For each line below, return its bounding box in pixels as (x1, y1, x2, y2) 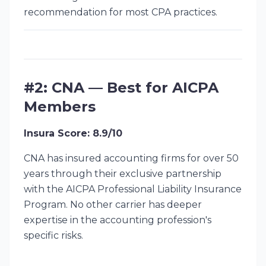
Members (24, 98, 96, 115)
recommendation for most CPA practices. (24, 7, 217, 18)
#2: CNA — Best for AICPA (24, 79, 218, 96)
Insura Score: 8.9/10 (24, 128, 122, 139)
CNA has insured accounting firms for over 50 (24, 153, 239, 164)
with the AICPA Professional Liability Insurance (24, 183, 242, 195)
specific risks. (24, 230, 83, 241)
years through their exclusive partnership (24, 168, 221, 179)
